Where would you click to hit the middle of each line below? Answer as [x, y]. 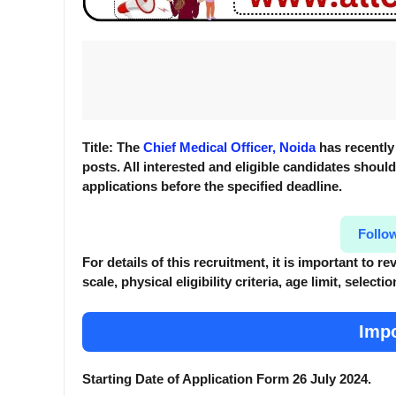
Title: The [113, 147]
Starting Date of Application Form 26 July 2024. [227, 378]
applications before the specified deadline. [212, 186]
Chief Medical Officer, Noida [229, 147]
